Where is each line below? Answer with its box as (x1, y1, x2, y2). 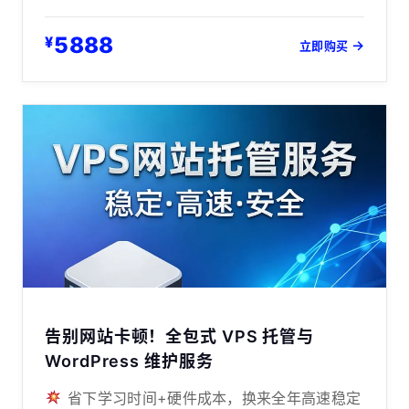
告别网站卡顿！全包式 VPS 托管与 (45, 326, 315, 346)
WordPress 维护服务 (45, 351, 214, 371)
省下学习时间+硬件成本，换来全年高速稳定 (61, 388, 362, 407)
